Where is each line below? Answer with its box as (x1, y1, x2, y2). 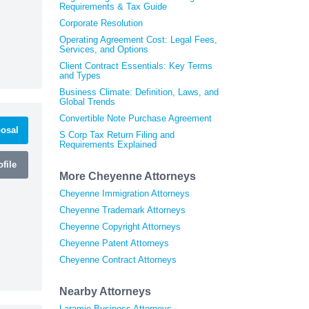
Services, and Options (59, 43, 148, 54)
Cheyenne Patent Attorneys (59, 237, 169, 248)
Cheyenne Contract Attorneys (59, 254, 177, 265)
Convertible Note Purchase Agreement (59, 112, 212, 123)
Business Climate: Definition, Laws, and (59, 86, 219, 97)
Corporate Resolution (59, 17, 143, 28)
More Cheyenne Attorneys (59, 170, 196, 182)
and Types (59, 70, 101, 81)
